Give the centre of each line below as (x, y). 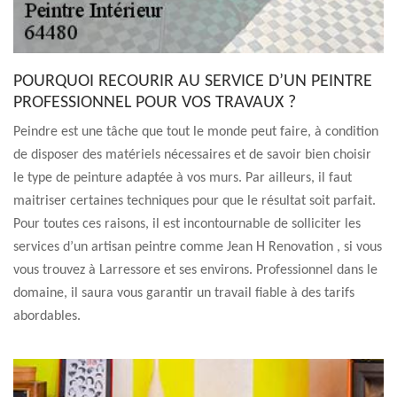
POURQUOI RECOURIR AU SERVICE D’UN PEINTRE (193, 82)
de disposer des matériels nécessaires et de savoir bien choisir (192, 155)
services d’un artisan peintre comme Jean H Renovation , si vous (198, 247)
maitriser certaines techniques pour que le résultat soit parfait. (195, 201)
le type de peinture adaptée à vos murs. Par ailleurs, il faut (183, 178)
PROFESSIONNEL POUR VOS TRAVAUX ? (155, 103)
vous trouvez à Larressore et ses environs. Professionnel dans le (195, 270)
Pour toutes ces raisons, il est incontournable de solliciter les (187, 224)
